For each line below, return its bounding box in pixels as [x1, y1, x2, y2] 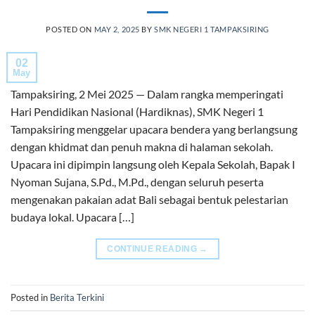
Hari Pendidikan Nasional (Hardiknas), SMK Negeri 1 [11, 105, 264, 119]
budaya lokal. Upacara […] [11, 210, 134, 224]
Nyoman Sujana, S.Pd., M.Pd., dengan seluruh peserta [11, 175, 264, 189]
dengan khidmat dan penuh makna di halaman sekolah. [11, 140, 273, 154]
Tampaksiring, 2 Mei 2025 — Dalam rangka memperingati [11, 87, 283, 101]
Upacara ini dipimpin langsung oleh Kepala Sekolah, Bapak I [11, 157, 295, 172]
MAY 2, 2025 [94, 25, 140, 34]
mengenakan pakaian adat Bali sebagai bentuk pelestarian [11, 193, 288, 207]
